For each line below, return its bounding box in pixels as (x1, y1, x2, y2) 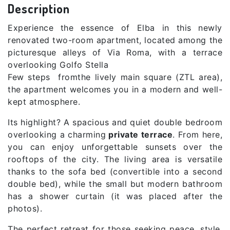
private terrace (106, 129, 172, 140)
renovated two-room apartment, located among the (8, 34, 222, 45)
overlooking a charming (8, 129, 106, 140)
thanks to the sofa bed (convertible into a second (8, 166, 222, 177)
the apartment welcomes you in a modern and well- (8, 84, 222, 94)
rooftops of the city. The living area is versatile (8, 154, 222, 164)
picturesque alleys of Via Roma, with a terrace (8, 47, 222, 57)
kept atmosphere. (8, 96, 80, 107)
